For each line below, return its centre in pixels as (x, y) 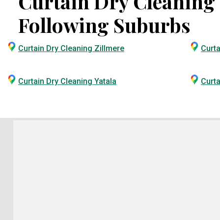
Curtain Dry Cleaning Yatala (67, 81)
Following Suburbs (104, 25)
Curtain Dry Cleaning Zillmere (71, 48)
